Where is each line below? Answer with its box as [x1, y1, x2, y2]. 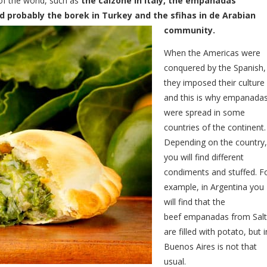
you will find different [164, 151, 244, 163]
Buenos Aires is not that [164, 240, 257, 252]
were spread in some [164, 106, 245, 118]
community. [164, 24, 215, 36]
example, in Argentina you [164, 181, 264, 193]
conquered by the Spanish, [164, 61, 266, 73]
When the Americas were [164, 46, 260, 58]
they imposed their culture [164, 76, 265, 88]
